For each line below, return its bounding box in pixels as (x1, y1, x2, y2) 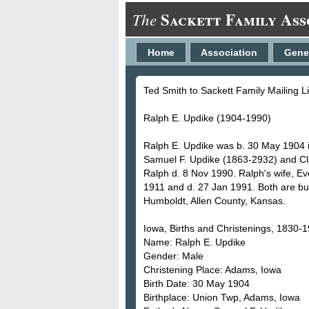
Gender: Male (143, 250, 203, 261)
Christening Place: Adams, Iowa (143, 263, 281, 275)
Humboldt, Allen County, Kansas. (143, 195, 286, 206)
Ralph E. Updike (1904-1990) (143, 112, 271, 123)
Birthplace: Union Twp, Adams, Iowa (143, 291, 300, 303)
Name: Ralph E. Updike (143, 236, 246, 248)
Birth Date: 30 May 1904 (143, 277, 250, 289)
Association (201, 46, 258, 58)
